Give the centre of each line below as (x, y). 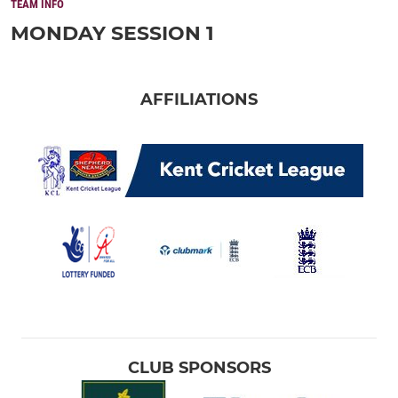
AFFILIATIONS (199, 99)
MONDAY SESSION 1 (112, 33)
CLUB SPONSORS (199, 367)
